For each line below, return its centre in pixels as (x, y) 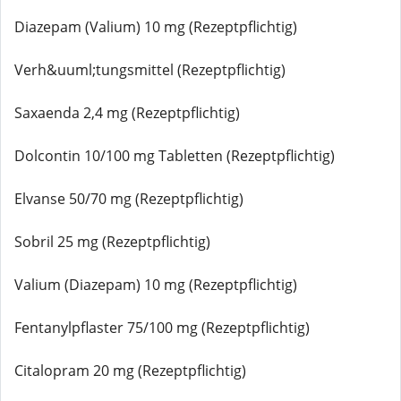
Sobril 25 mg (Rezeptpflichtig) (112, 242)
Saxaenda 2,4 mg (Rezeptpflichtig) (127, 113)
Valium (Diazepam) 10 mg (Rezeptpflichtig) (156, 285)
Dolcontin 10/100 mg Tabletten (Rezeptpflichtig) (175, 156)
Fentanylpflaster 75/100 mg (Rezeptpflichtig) (162, 328)
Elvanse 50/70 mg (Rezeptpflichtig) (129, 199)
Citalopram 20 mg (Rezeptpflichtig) (130, 371)
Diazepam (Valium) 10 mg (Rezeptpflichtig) (156, 27)
